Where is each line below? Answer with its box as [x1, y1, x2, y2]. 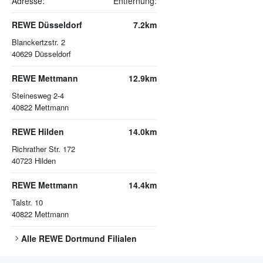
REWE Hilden [12, 126, 64, 138]
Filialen [105, 232, 137, 245]
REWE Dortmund [39, 232, 105, 245]
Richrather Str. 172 [12, 143, 75, 155]
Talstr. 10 [12, 197, 43, 208]
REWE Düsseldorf [12, 19, 82, 31]
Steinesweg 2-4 [12, 90, 64, 102]
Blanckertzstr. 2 [12, 36, 65, 48]
